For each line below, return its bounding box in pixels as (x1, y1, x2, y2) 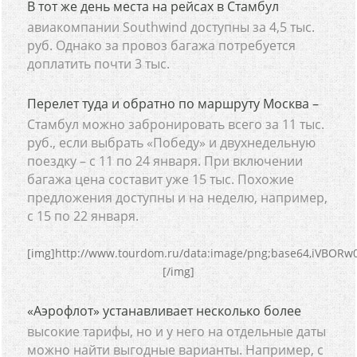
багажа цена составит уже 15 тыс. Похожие (27, 171, 295, 188)
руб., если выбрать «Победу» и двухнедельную (27, 134, 316, 151)
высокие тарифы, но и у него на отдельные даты (27, 323, 327, 340)
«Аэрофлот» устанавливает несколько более (27, 302, 302, 320)
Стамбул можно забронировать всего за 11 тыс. (27, 116, 325, 133)
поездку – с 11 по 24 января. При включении (27, 152, 304, 170)
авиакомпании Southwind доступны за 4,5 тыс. (27, 18, 316, 36)
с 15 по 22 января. (27, 207, 139, 225)
